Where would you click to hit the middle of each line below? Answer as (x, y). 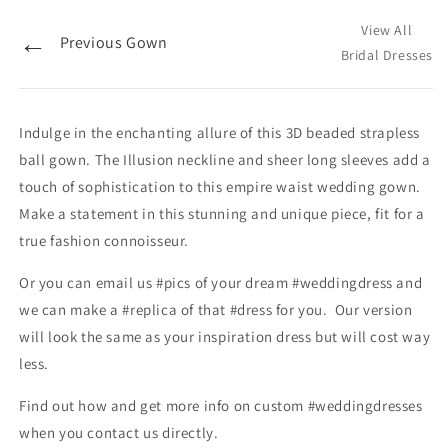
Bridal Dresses (386, 55)
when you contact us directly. (119, 433)
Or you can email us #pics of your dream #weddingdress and (221, 283)
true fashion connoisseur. (104, 241)
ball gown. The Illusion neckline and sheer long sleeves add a (225, 160)
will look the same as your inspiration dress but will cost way (225, 337)
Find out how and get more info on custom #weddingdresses (221, 406)
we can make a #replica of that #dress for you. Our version (216, 310)
